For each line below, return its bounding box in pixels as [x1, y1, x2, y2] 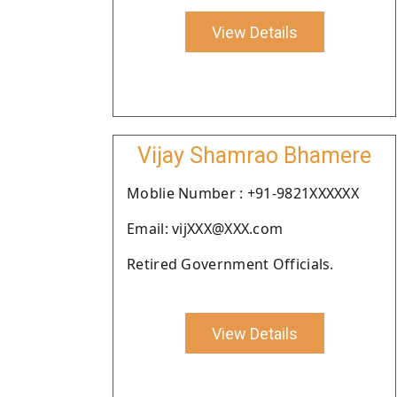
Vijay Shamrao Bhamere [137, 143, 371, 168]
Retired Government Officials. [127, 254, 334, 274]
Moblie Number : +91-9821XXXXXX [127, 183, 359, 203]
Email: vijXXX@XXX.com [127, 219, 284, 238]
